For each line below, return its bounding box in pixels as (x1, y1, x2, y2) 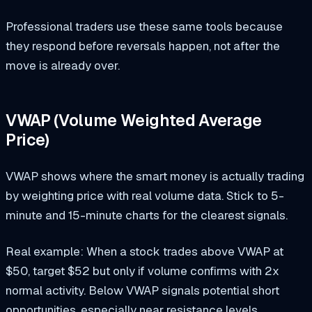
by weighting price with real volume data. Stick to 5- (6, 187, 284, 203)
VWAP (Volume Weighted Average (6, 109, 263, 131)
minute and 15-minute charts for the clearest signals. (6, 207, 288, 223)
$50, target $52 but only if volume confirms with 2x (6, 263, 279, 279)
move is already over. (6, 58, 120, 74)
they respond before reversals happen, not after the (6, 38, 280, 54)
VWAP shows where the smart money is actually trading (6, 168, 304, 184)
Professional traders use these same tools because (6, 19, 283, 35)
